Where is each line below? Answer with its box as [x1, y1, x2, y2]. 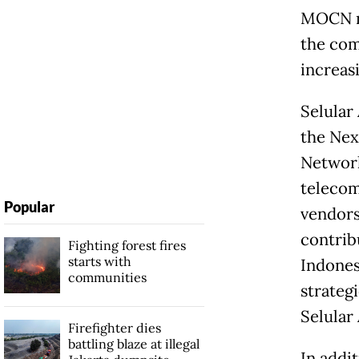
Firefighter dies [67, 320, 161, 337]
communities [67, 269, 147, 286]
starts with [67, 253, 131, 270]
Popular [3, 198, 54, 216]
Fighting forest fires [67, 237, 186, 254]
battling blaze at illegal [67, 336, 200, 353]
